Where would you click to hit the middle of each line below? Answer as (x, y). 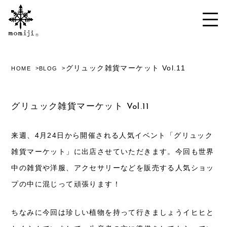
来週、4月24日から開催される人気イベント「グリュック (112, 135)
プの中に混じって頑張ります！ (66, 184)
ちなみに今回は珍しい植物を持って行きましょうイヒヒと (113, 212)
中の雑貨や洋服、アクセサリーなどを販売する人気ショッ (113, 168)
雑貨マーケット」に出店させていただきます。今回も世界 (113, 152)
